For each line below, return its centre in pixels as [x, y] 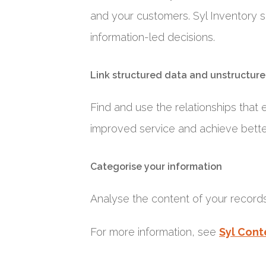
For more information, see [155, 232]
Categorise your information [156, 167]
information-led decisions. [153, 37]
